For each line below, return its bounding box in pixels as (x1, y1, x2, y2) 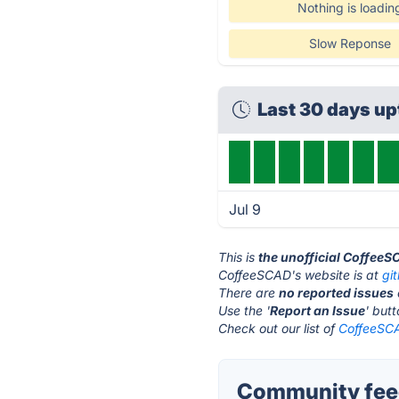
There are (218, 285, 280, 300)
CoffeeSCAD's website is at (218, 267, 383, 282)
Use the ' (218, 303, 271, 318)
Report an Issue (270, 303, 366, 318)
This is (218, 249, 259, 265)
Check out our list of (218, 321, 339, 336)
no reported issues (279, 285, 395, 300)
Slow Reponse (308, 36, 391, 51)
